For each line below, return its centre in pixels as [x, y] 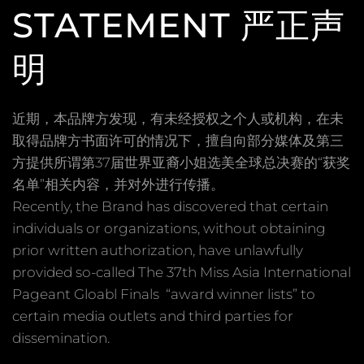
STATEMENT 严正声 [179, 25]
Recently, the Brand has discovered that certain [170, 206]
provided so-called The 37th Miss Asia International [182, 272]
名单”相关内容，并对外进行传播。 [118, 184]
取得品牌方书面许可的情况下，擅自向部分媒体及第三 [178, 140]
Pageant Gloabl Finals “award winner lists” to [164, 294]
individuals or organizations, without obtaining [169, 228]
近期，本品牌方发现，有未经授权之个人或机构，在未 [178, 118]
